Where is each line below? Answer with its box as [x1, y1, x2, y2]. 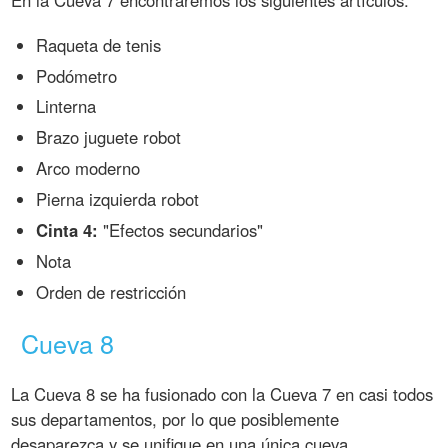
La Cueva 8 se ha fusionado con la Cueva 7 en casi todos [11, 382, 434, 407]
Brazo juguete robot [36, 125, 182, 150]
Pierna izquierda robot [36, 187, 200, 212]
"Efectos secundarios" [98, 217, 264, 242]
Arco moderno [36, 156, 141, 181]
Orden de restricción [36, 279, 187, 304]
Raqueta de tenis [36, 32, 162, 57]
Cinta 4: [36, 217, 99, 242]
